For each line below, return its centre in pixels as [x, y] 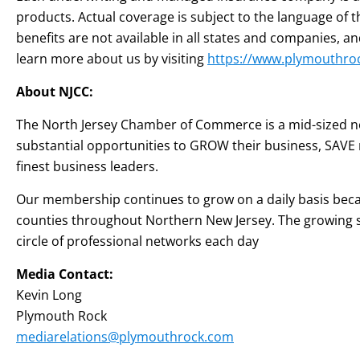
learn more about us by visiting [112, 59]
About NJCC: [55, 92]
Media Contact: [65, 274]
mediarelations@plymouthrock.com [125, 337]
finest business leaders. [87, 166]
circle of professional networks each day [137, 241]
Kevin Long [49, 295]
